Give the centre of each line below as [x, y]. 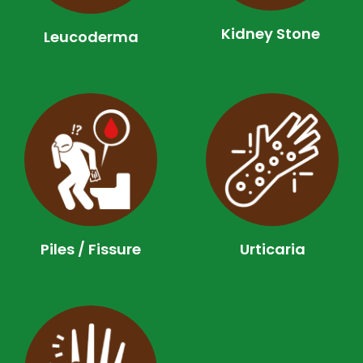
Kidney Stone [270, 33]
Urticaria [272, 249]
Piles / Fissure [91, 249]
